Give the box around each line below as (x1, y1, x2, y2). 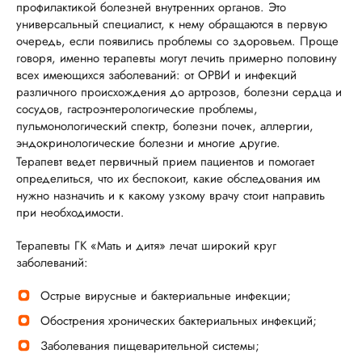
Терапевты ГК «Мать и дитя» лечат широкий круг (16, 237, 276, 255)
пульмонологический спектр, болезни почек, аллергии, (16, 117, 314, 135)
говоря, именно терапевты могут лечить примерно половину (16, 49, 337, 67)
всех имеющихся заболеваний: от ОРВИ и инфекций (16, 66, 297, 84)
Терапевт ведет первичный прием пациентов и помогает (16, 153, 314, 170)
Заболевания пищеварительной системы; (40, 337, 259, 355)
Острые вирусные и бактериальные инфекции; (40, 287, 291, 305)
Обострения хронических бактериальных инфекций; (40, 312, 317, 330)
